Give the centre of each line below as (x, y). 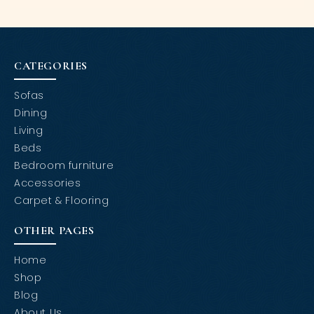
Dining (31, 113)
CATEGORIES (51, 66)
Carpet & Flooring (62, 201)
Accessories (48, 183)
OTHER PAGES (54, 231)
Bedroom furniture (64, 166)
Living (29, 131)
